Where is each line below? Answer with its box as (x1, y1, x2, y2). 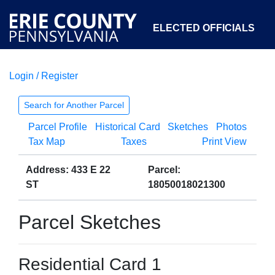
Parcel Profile (28, 122, 87, 132)
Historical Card (95, 122, 160, 132)
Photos (215, 122, 247, 132)
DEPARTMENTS (103, 79, 179, 90)
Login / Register (9, 71, 78, 81)
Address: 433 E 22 (26, 165, 110, 175)
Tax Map (28, 136, 65, 147)
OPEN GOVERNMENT (103, 136, 204, 146)
